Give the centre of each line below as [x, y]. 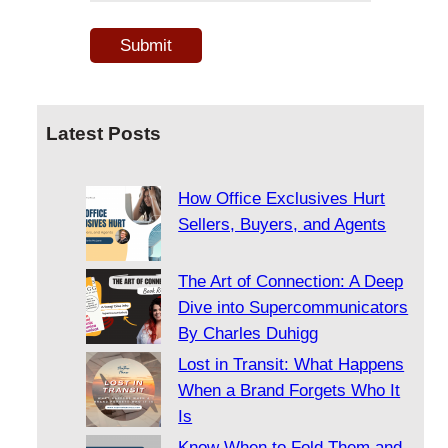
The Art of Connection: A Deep [291, 282]
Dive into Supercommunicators [293, 308]
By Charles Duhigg [248, 334]
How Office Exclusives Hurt [282, 199]
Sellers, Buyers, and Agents [282, 225]
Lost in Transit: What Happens [291, 365]
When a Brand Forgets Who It [289, 391]
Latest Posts [104, 133]
